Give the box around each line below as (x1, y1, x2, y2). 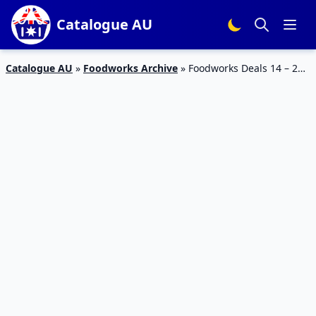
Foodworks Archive (83, 61, 178, 75)
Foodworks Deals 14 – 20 (188, 61, 303, 75)
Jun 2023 (6, 76, 47, 90)
